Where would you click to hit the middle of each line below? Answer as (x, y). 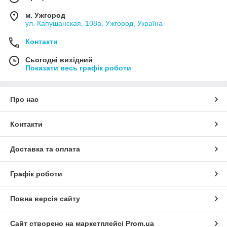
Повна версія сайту (45, 198)
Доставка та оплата (45, 149)
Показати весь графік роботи (78, 68)
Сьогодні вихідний (59, 60)
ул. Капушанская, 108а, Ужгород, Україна (94, 23)
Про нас (24, 99)
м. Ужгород (45, 15)
